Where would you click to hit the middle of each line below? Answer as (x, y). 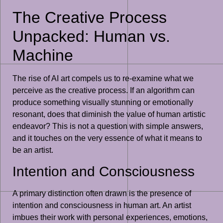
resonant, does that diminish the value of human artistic (109, 114)
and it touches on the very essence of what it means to (107, 138)
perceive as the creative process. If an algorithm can (104, 90)
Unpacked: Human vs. (91, 36)
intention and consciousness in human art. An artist (102, 206)
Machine (43, 55)
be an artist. (33, 150)
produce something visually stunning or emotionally (103, 102)
